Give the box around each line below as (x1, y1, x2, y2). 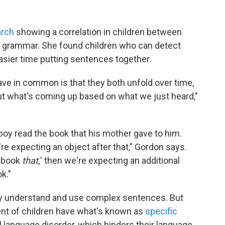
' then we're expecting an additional (40, 155, 180, 166)
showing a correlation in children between (14, 27, 182, 37)
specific (145, 206, 177, 216)
